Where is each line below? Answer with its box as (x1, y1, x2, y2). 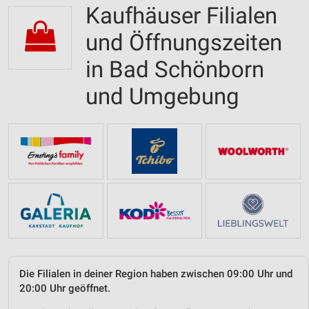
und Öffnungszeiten (86, 29, 282, 56)
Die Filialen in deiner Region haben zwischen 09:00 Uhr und (19, 267, 292, 280)
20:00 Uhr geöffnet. (19, 281, 110, 295)
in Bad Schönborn (86, 56, 264, 83)
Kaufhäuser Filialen (86, 2, 277, 29)
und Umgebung (86, 83, 239, 110)
